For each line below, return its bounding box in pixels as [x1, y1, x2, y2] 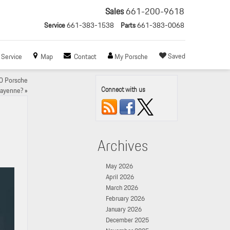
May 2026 [106, 161, 133, 171]
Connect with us [101, 84, 145, 95]
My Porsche [114, 50, 148, 62]
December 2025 [106, 215, 149, 225]
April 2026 [106, 171, 134, 182]
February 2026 [106, 193, 145, 204]
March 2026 [106, 182, 138, 193]
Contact [74, 50, 97, 62]
